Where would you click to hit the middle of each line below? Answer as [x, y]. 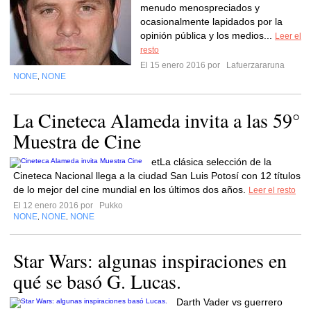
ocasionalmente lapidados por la [211, 22]
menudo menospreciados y [200, 8]
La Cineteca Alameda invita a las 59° [157, 120]
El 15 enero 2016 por [182, 65]
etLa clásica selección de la [211, 162]
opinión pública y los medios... [208, 35]
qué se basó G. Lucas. [97, 281]
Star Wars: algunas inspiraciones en [150, 260]
